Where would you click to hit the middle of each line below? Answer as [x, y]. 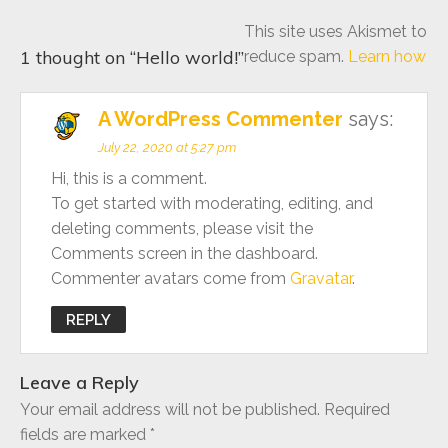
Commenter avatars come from [170, 278]
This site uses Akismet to [335, 31]
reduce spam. [296, 56]
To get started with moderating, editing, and [212, 203]
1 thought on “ [78, 57]
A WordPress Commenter [220, 119]
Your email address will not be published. [170, 409]
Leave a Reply [79, 382]
